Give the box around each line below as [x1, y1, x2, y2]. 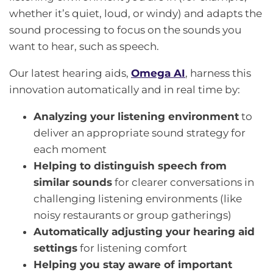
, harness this [185, 66, 251, 79]
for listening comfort [77, 241, 187, 254]
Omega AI [131, 66, 185, 79]
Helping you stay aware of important [34, 258, 232, 271]
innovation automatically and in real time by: [9, 83, 240, 96]
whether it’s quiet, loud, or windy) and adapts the [9, 7, 262, 19]
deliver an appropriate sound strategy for [34, 126, 246, 139]
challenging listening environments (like [34, 192, 242, 205]
